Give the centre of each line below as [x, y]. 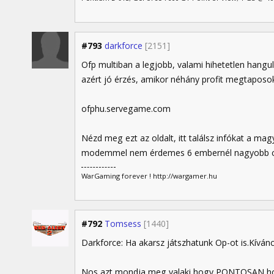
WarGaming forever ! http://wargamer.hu [149, 176]
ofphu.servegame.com [126, 108]
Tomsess [123, 223]
